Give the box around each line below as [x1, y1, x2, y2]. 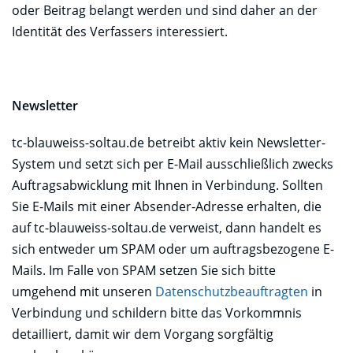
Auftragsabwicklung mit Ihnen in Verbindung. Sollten [12, 176, 323, 194]
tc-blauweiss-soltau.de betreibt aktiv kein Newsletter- [12, 133, 325, 151]
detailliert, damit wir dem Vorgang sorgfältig [12, 325, 273, 343]
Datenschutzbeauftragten [155, 282, 308, 300]
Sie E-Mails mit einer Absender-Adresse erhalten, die [12, 197, 321, 215]
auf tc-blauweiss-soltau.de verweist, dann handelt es [12, 218, 321, 236]
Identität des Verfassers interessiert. [12, 22, 228, 40]
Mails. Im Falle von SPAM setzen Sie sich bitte [12, 261, 276, 279]
